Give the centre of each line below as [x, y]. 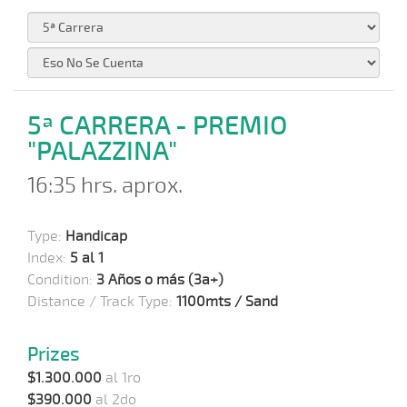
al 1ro [121, 378]
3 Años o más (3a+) [160, 280]
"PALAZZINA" [102, 152]
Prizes [54, 354]
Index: [49, 258]
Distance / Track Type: [102, 302]
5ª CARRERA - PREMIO [157, 126]
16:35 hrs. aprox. [105, 186]
